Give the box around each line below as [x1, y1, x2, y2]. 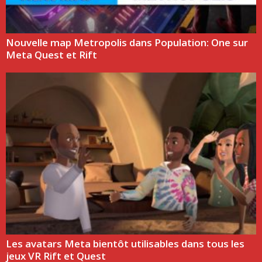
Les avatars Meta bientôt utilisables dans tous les [6, 236, 244, 250]
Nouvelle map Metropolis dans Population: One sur [6, 36, 248, 50]
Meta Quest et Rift [6, 48, 97, 62]
